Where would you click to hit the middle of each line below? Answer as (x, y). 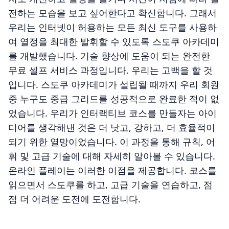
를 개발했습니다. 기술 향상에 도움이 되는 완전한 (109, 56)
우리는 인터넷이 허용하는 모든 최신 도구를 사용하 (112, 27)
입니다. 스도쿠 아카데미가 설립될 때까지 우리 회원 (114, 85)
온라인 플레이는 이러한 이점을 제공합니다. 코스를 (112, 170)
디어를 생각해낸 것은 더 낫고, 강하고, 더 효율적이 (112, 128)
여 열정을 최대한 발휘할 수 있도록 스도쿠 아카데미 (114, 42)
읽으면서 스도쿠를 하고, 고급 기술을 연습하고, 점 (110, 185)
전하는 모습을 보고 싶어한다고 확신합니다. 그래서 (112, 13)
